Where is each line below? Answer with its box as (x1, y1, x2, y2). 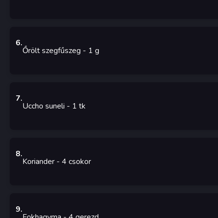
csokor (69, 156, 91, 167)
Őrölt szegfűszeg (22, 45, 81, 56)
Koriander (22, 156, 54, 167)
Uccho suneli (22, 101, 65, 112)
